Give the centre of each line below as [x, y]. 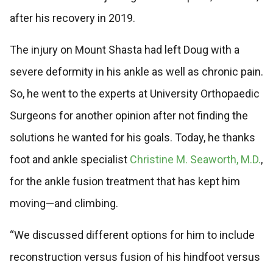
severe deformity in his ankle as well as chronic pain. [136, 72]
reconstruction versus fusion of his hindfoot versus [135, 257]
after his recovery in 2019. [73, 18]
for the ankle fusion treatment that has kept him [125, 182]
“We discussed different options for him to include [132, 235]
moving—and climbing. [65, 204]
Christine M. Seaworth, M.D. [195, 160]
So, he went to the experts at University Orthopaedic [134, 94]
